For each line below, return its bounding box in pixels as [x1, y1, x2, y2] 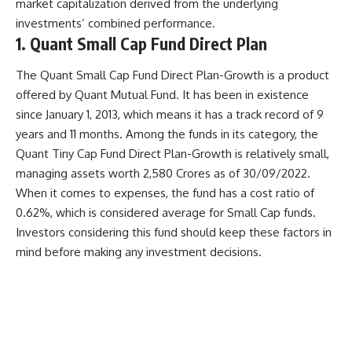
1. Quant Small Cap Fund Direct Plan [16, 33, 267, 54]
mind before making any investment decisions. [16, 244, 262, 259]
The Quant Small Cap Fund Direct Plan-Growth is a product [16, 67, 329, 82]
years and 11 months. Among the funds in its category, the [16, 126, 318, 141]
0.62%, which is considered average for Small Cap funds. [16, 204, 316, 220]
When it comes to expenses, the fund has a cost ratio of [16, 185, 314, 200]
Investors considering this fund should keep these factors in [16, 224, 332, 240]
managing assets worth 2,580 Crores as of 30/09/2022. [16, 165, 310, 181]
